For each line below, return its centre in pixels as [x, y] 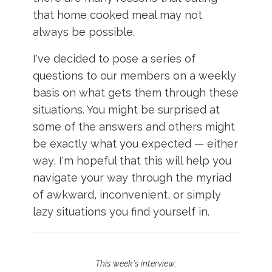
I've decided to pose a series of [114, 58]
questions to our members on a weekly [134, 75]
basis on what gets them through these [135, 92]
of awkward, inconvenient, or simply [127, 194]
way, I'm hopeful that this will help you [132, 160]
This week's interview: [136, 263]
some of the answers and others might [134, 126]
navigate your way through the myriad [132, 177]
